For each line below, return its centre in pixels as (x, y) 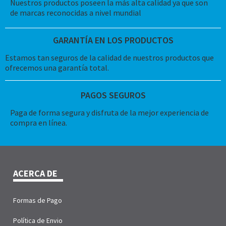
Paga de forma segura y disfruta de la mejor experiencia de (109, 112)
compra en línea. (39, 122)
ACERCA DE (35, 173)
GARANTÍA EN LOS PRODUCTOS (113, 40)
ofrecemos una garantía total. (57, 67)
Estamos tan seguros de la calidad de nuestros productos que (109, 57)
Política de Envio (38, 220)
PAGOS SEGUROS (113, 95)
